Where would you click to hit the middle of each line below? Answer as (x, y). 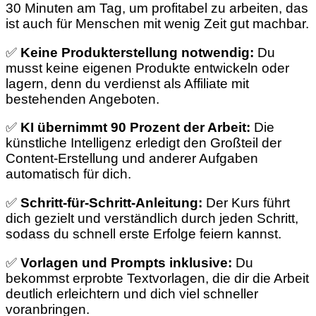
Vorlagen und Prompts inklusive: (126, 262)
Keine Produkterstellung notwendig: (137, 52)
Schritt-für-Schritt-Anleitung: (111, 202)
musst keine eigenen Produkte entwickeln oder (147, 68)
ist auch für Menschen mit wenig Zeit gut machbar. (157, 23)
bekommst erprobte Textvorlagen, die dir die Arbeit (157, 278)
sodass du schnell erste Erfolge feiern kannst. (144, 233)
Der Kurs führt (246, 202)
